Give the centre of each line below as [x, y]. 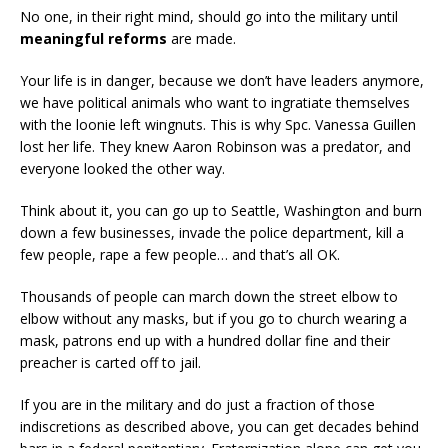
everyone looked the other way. [122, 168]
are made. [201, 38]
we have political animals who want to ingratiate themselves [215, 102]
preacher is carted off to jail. [110, 362]
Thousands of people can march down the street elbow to [209, 296]
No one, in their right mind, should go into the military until [209, 16]
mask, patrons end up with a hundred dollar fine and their [205, 340]
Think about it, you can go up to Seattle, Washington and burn [221, 210]
